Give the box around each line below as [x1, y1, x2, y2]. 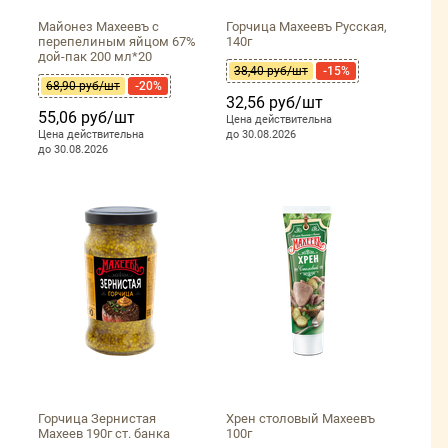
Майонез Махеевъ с [38, 19, 159, 35]
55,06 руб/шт [38, 108, 135, 128]
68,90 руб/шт [46, 79, 120, 94]
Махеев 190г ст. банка [38, 426, 170, 442]
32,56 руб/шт [226, 93, 323, 113]
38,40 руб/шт [234, 64, 308, 79]
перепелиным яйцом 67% [38, 34, 196, 50]
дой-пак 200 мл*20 [38, 49, 152, 65]
